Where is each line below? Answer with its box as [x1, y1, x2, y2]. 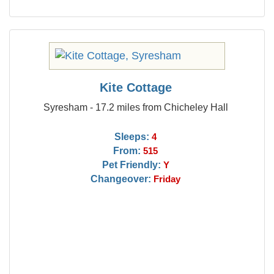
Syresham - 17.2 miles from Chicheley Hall [43, 102, 228, 113]
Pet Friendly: [102, 159, 161, 170]
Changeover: [91, 173, 152, 184]
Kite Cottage [99, 81, 172, 94]
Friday [154, 174, 181, 184]
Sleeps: [114, 131, 150, 142]
